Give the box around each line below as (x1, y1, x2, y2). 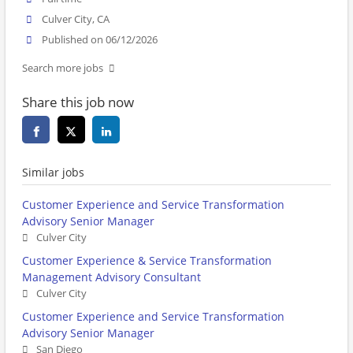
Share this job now (22, 93, 134, 112)
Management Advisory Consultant (22, 269, 201, 285)
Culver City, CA (42, 13, 110, 27)
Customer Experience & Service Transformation (22, 253, 272, 269)
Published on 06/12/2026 (42, 33, 158, 47)
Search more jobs (22, 61, 103, 76)
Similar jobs (22, 165, 84, 180)
